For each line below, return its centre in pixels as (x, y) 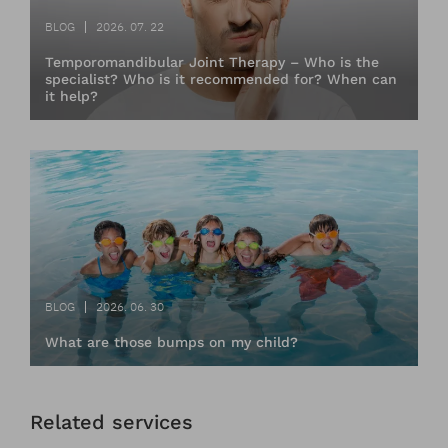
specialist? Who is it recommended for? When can (221, 79)
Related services (111, 421)
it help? (71, 96)
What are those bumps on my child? (171, 341)
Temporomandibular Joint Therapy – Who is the (212, 62)
